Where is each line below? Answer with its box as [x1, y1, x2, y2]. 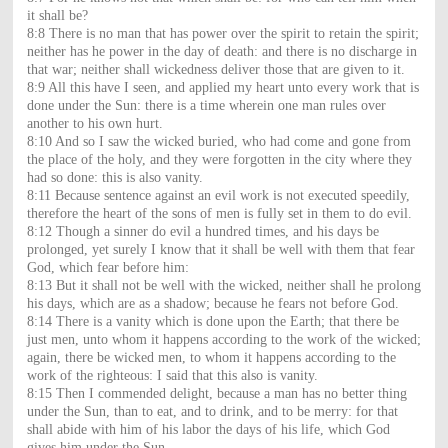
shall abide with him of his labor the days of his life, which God [26, 421, 390, 437]
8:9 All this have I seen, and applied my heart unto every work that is [26, 79, 419, 95]
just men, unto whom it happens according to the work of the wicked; [26, 331, 421, 347]
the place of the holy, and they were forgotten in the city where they [26, 151, 412, 167]
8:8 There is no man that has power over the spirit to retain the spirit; [26, 25, 419, 41]
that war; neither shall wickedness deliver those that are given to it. [26, 61, 405, 77]
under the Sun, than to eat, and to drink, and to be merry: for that [26, 403, 398, 419]
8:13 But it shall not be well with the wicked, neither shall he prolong [26, 277, 421, 293]
